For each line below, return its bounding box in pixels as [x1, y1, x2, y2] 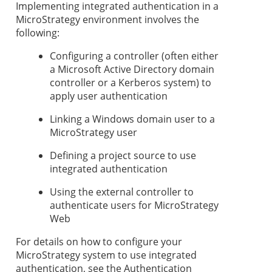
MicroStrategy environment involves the [16, 13, 199, 27]
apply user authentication [50, 89, 168, 103]
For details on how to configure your [16, 235, 182, 249]
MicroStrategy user [50, 126, 137, 140]
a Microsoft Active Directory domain [50, 63, 214, 76]
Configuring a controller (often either [50, 49, 219, 63]
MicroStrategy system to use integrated [16, 248, 197, 262]
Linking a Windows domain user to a [50, 112, 215, 126]
